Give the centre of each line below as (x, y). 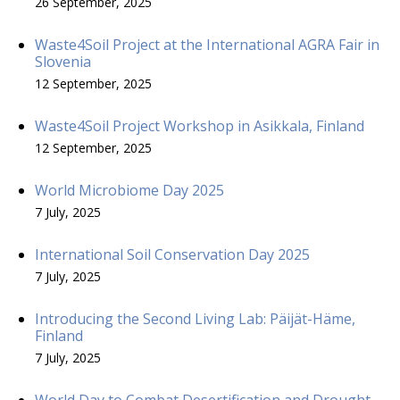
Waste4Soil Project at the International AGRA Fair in (207, 44)
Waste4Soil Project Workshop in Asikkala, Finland (200, 125)
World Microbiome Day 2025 (129, 190)
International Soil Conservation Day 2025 (172, 254)
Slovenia (63, 61)
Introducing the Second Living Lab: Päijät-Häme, (195, 318)
